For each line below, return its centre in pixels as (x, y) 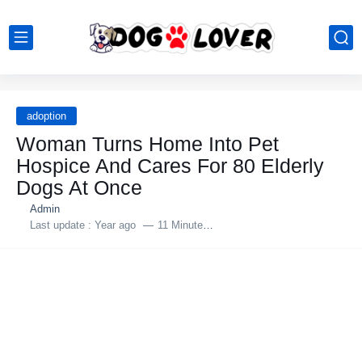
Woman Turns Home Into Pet (147, 144)
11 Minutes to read (180, 225)
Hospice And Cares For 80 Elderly (170, 166)
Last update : (62, 225)
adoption (46, 116)
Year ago (115, 225)
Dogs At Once (79, 187)
